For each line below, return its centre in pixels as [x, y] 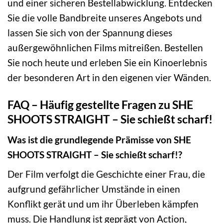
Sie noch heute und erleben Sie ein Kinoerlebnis [107, 63]
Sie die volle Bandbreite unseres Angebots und [105, 18]
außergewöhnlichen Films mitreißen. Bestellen [105, 48]
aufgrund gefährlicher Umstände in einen [94, 189]
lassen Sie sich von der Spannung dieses [90, 33]
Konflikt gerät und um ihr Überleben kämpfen [103, 204]
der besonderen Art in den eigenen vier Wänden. [109, 78]
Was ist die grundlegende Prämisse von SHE [99, 139]
